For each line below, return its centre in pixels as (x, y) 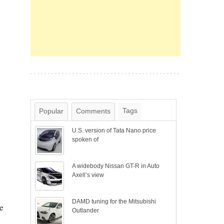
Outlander (86, 210)
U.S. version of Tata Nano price (114, 130)
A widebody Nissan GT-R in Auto (116, 166)
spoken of (85, 139)
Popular (51, 111)
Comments (93, 111)
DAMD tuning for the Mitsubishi (114, 201)
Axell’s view (88, 175)
